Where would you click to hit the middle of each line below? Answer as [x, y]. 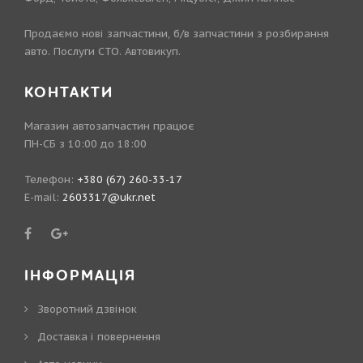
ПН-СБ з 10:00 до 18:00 [85, 144]
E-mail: [43, 198]
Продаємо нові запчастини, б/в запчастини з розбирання [177, 34]
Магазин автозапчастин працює [109, 126]
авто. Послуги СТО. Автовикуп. [102, 52]
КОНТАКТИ [69, 93]
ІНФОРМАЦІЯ [80, 276]
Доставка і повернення [99, 337]
